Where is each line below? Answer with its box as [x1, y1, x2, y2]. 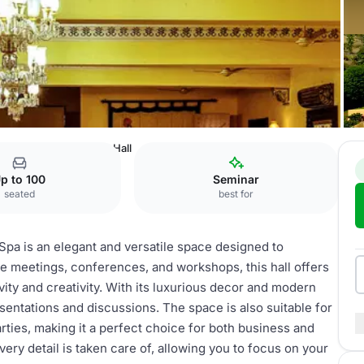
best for [219, 188, 254, 200]
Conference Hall [49, 141, 132, 154]
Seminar [213, 172, 260, 186]
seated [3, 188, 35, 200]
